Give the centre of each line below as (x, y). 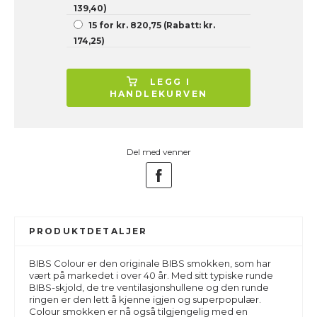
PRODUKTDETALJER (88, 231)
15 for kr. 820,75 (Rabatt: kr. (152, 25)
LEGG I (171, 82)
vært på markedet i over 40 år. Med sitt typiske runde (151, 275)
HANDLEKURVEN (158, 94)
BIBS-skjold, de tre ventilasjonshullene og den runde (149, 287)
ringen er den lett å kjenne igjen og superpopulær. (145, 299)
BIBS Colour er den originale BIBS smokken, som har (150, 263)
